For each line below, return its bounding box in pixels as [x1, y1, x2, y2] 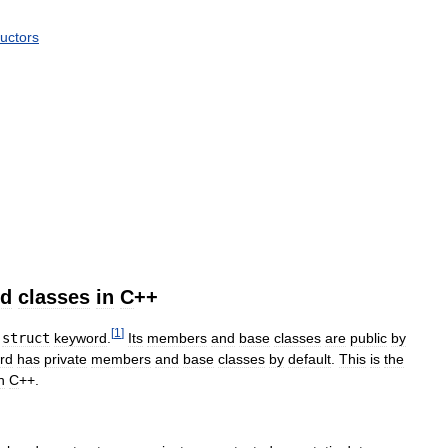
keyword [54, 329, 107, 346]
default [288, 350, 331, 367]
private [44, 350, 87, 367]
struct [2, 329, 50, 346]
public [350, 329, 387, 346]
